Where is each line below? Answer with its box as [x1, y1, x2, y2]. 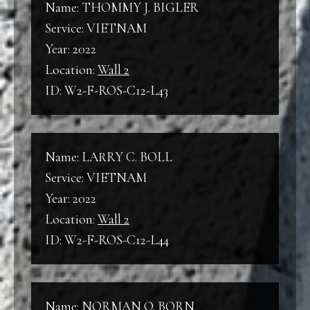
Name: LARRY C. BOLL [45, 148, 172, 165]
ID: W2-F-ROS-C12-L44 [45, 231, 169, 248]
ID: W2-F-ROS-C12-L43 [45, 82, 168, 99]
